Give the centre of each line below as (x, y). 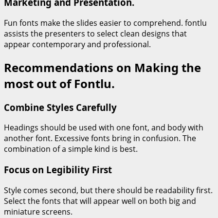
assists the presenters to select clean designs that (95, 33)
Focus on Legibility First (58, 170)
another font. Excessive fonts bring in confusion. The (100, 138)
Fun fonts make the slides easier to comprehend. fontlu (105, 23)
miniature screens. (38, 211)
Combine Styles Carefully (60, 107)
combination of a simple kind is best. (71, 149)
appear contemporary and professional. (77, 44)
